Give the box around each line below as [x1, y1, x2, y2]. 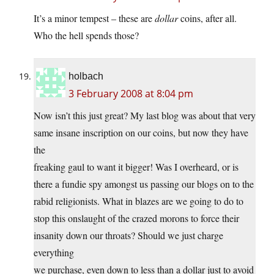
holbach [68, 71, 103, 82]
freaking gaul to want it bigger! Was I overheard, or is [34, 160, 239, 174]
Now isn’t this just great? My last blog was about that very [34, 109, 256, 122]
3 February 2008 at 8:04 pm [68, 87, 193, 101]
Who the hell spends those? [34, 29, 139, 42]
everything [34, 246, 74, 259]
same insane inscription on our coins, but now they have [34, 126, 248, 139]
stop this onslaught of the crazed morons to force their [34, 212, 239, 225]
